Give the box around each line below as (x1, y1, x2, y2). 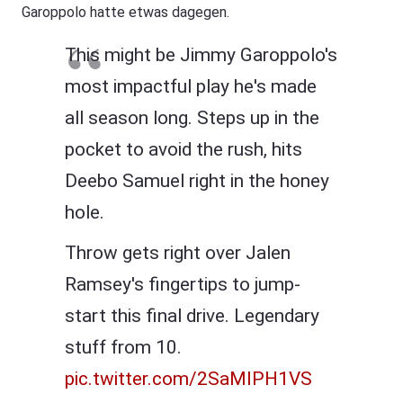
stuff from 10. (65, 336, 182, 359)
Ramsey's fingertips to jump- (65, 273, 300, 296)
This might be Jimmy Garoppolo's (65, 43, 337, 66)
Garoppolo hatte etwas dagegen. (22, 3, 229, 21)
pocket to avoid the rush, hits (65, 138, 302, 160)
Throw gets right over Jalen (65, 242, 291, 264)
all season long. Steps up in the (65, 106, 319, 129)
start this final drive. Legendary (65, 305, 319, 327)
